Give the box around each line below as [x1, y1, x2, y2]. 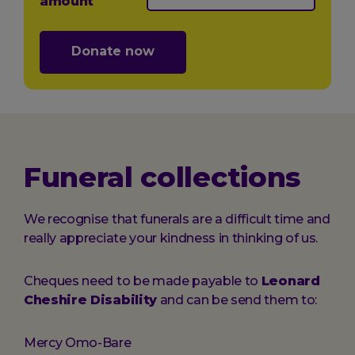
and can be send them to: [156, 292, 317, 307]
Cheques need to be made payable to [24, 273, 261, 288]
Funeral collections [24, 160, 300, 194]
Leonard [261, 273, 320, 288]
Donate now [71, 44, 155, 59]
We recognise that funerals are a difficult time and [24, 212, 330, 227]
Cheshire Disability [24, 292, 157, 307]
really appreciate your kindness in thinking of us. [24, 231, 318, 246]
